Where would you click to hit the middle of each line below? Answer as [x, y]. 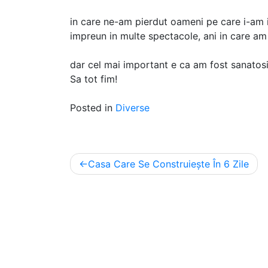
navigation [106, 179]
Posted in [93, 107]
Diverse [133, 107]
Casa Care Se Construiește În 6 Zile [168, 164]
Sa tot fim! [94, 79]
